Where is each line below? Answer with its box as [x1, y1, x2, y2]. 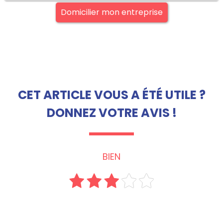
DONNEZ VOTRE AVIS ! [46, 105, 177, 121]
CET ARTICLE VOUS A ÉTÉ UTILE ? [17, 87, 206, 104]
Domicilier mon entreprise [60, 6, 163, 18]
